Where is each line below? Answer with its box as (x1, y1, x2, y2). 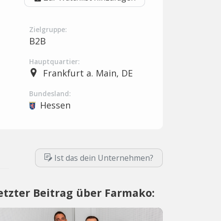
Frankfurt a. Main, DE (42, 67, 133, 79)
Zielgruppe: (29, 25, 67, 34)
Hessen (40, 99, 71, 111)
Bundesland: (29, 89, 71, 98)
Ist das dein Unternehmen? (54, 152, 153, 163)
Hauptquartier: (29, 57, 79, 66)
